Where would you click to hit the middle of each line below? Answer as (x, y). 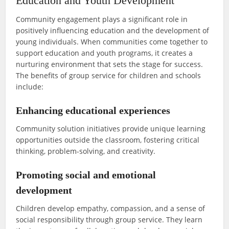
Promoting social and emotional (86, 175)
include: (30, 87)
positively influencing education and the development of (113, 31)
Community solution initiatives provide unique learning (111, 129)
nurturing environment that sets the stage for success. (110, 64)
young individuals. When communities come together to (112, 42)
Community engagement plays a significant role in (102, 19)
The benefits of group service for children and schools (109, 76)
